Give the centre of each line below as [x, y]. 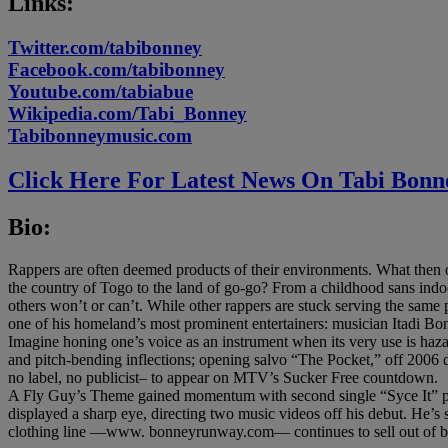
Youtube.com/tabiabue [100, 92]
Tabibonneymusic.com [100, 136]
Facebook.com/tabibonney [116, 70]
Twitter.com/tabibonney [105, 48]
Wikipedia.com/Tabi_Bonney [127, 114]
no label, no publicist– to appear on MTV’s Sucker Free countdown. [223, 377]
